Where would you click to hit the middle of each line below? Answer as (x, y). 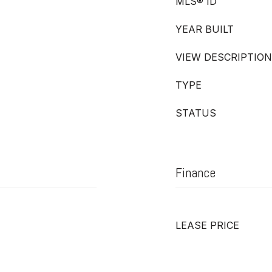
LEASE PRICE (207, 225)
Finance (195, 172)
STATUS (196, 113)
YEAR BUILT (205, 29)
